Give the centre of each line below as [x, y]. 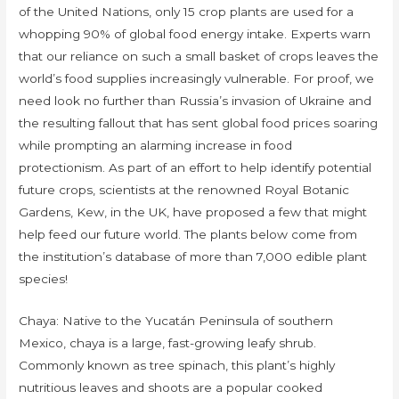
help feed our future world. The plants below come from [188, 235]
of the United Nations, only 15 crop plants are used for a [187, 12]
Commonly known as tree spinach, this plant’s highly [177, 366]
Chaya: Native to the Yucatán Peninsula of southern [176, 321]
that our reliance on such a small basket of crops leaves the [199, 57]
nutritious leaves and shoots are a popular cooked [171, 388]
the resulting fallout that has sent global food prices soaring [199, 123]
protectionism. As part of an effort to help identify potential [195, 168]
